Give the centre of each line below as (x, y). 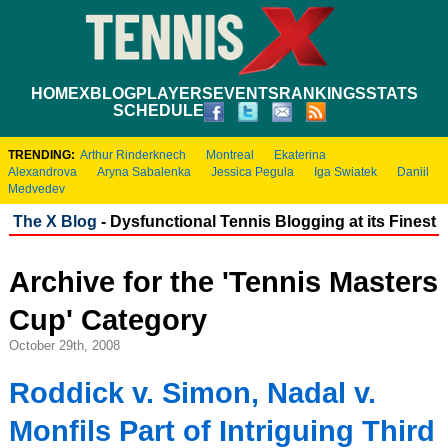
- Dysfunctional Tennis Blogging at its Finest (266, 221)
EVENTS (245, 93)
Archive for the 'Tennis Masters (223, 281)
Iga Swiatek (345, 171)
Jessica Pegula (252, 171)
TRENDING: (41, 154)
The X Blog (54, 221)
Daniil (413, 171)
